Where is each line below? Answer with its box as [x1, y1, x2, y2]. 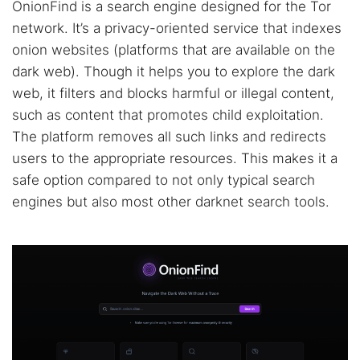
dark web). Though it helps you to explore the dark [12, 63, 335, 80]
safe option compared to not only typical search [12, 172, 315, 188]
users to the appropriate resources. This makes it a [12, 150, 337, 166]
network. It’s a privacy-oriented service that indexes [12, 20, 342, 36]
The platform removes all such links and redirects [12, 129, 326, 145]
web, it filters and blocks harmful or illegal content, [12, 85, 334, 101]
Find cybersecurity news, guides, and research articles [27, 256, 317, 272]
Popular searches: [27, 327, 123, 342]
